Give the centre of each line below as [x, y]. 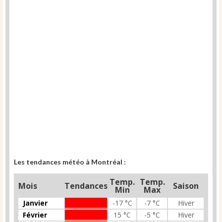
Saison [186, 186]
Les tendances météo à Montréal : [70, 162]
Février [35, 215]
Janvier [35, 203]
